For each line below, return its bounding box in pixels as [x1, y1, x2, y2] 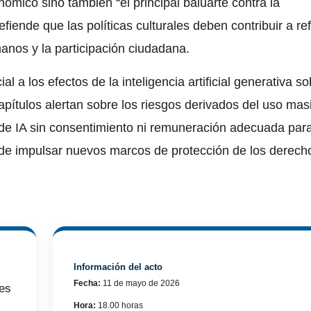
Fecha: [74, 278, 101, 288]
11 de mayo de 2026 [101, 278, 180, 288]
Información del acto [74, 261, 163, 272]
